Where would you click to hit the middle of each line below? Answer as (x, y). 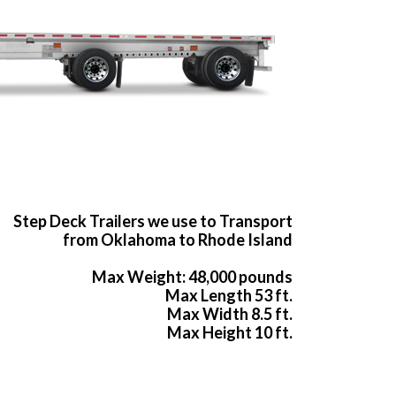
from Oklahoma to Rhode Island (178, 240)
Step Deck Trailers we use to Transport (153, 221)
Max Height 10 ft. (230, 333)
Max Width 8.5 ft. (230, 314)
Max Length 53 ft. (229, 296)
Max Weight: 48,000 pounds (192, 277)
